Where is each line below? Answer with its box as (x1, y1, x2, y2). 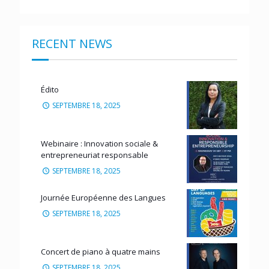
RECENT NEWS (32, 35, 112, 52)
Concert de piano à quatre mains (41, 246, 160, 257)
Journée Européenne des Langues (41, 192, 166, 203)
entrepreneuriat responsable (41, 150, 148, 160)
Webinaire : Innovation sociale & (41, 138, 158, 149)
